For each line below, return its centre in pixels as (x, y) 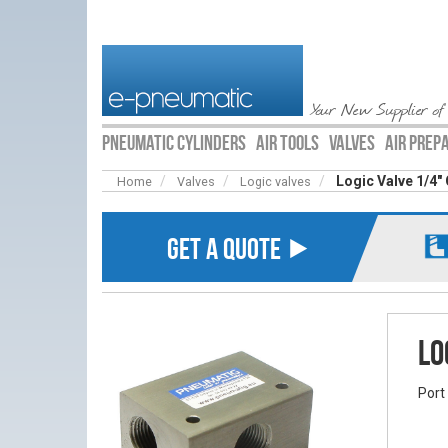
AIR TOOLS (287, 143)
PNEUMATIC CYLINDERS (174, 143)
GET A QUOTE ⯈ (239, 248)
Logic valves (275, 181)
